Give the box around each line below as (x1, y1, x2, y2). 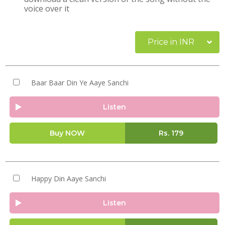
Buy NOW (49, 129, 85, 138)
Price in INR (148, 37, 194, 47)
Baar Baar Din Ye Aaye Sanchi (31, 78, 129, 87)
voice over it (24, 3, 70, 14)
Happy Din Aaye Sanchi (31, 174, 106, 183)
